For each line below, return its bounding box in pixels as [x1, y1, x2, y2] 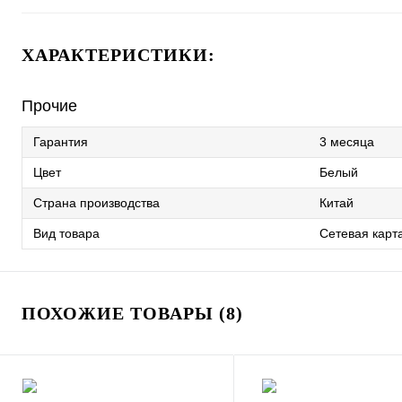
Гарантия [33, 135, 88, 149]
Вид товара [33, 226, 100, 240]
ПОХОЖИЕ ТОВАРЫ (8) [22, 303, 243, 323]
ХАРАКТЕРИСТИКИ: [22, 45, 215, 65]
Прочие [22, 97, 77, 115]
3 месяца [319, 135, 374, 149]
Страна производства [33, 196, 160, 210]
